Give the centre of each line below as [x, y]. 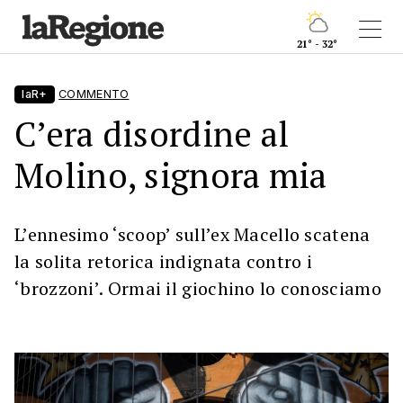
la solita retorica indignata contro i [164, 261]
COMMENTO [94, 94]
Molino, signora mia [171, 175]
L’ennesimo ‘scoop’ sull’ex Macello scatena [193, 234]
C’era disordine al [152, 134]
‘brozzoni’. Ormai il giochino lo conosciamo [198, 288]
